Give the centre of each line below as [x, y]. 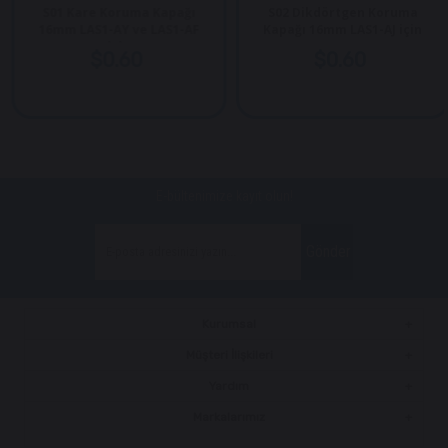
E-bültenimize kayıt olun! [224, 196]
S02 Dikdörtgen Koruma [339, 13]
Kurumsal [229, 324]
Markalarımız [229, 417]
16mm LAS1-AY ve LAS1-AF [115, 30]
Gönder [329, 252]
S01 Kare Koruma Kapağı [115, 13]
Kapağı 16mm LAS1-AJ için [339, 30]
